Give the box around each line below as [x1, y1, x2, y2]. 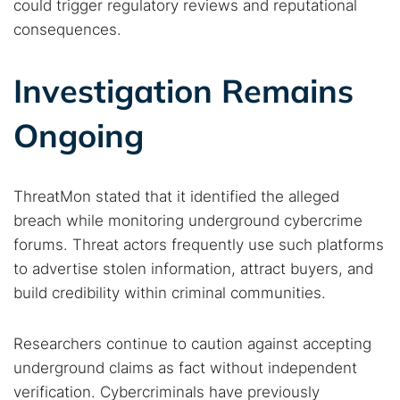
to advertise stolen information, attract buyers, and [13, 260, 373, 278]
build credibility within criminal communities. [13, 284, 326, 302]
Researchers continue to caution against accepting [13, 335, 371, 353]
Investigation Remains [13, 71, 354, 111]
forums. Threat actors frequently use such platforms [13, 236, 384, 254]
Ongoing [13, 115, 144, 155]
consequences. [13, 21, 121, 38]
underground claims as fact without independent [13, 359, 357, 377]
